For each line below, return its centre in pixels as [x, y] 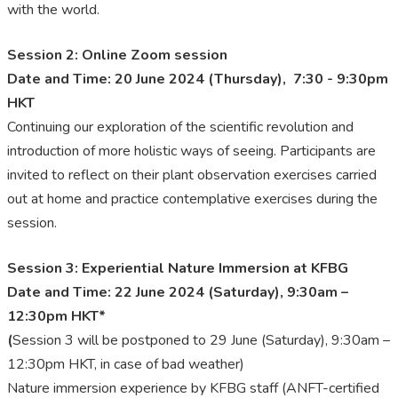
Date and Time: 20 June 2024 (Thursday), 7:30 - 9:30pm [198, 80]
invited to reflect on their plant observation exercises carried [192, 175]
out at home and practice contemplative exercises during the [192, 199]
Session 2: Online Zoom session [117, 56]
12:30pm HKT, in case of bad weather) [126, 365]
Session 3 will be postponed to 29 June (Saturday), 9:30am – [201, 341]
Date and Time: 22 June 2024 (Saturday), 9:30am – [178, 293]
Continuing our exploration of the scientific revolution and [180, 127]
